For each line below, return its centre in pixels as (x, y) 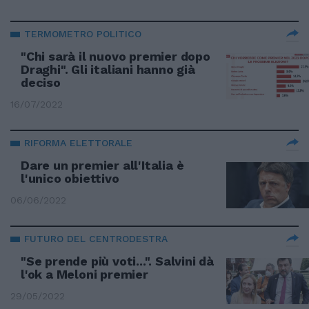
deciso (41, 82)
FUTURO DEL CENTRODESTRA (96, 239)
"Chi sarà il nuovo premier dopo (116, 56)
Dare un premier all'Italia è (102, 165)
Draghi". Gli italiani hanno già (108, 69)
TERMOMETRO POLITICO (83, 34)
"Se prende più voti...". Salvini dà (118, 261)
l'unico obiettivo (70, 178)
